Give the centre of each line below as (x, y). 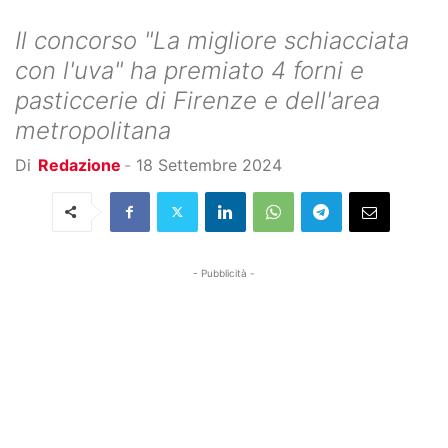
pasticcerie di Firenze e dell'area (197, 100)
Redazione (79, 164)
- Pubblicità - (224, 272)
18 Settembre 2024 (209, 164)
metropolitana (93, 130)
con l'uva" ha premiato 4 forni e (189, 70)
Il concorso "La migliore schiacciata (212, 40)
